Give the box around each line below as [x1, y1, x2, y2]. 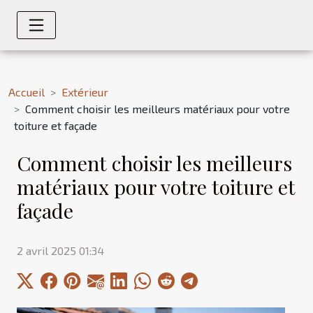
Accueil [8, 85, 45, 99]
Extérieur [61, 85, 108, 99]
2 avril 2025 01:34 [17, 243, 104, 257]
